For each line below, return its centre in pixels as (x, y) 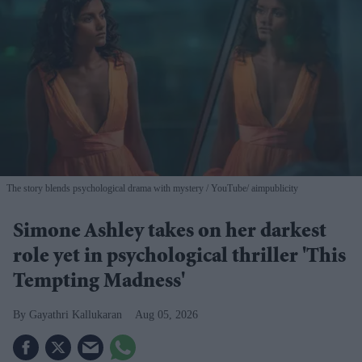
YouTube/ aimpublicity (253, 189)
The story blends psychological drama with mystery (106, 189)
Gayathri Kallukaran (76, 315)
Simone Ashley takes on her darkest (170, 233)
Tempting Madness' (99, 283)
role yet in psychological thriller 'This (179, 258)
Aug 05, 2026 (166, 315)
